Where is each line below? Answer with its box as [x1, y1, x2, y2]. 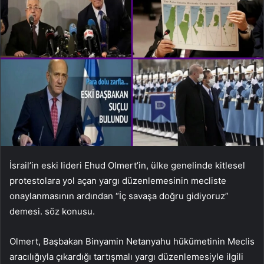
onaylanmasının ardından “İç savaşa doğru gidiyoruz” [9, 190, 229, 202]
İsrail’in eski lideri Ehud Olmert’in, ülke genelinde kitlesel [9, 159, 245, 171]
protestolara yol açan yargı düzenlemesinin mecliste [9, 174, 226, 186]
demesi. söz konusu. [9, 205, 95, 217]
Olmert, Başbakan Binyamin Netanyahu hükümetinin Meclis [9, 235, 255, 247]
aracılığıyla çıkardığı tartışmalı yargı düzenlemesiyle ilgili [9, 250, 243, 262]
